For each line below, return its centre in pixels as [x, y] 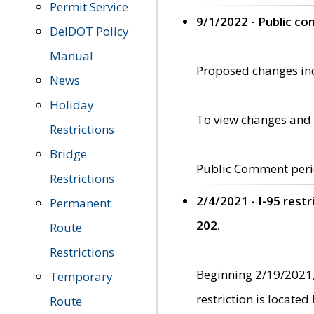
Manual [71, 56]
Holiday [72, 105]
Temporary [81, 277]
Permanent [80, 203]
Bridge [68, 154]
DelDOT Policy [89, 31]
